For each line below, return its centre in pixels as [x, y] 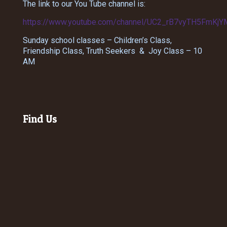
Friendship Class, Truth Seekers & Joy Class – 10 [112, 51]
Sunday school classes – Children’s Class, [97, 41]
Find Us [40, 119]
